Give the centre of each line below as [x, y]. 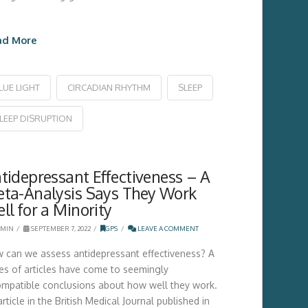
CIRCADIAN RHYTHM [109, 87]
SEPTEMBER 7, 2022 [60, 229]
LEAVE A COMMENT [167, 229]
